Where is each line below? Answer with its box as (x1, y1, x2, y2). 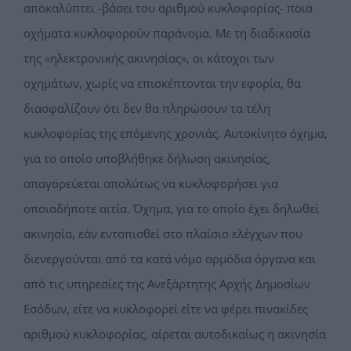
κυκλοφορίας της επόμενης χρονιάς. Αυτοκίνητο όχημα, (24, 125, 327, 142)
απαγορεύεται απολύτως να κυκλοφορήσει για (24, 175, 278, 192)
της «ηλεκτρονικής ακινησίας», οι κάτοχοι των (24, 50, 274, 67)
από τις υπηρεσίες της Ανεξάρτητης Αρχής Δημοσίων (24, 276, 310, 292)
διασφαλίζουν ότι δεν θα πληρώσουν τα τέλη (24, 100, 270, 117)
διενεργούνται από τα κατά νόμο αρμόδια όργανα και (24, 251, 316, 267)
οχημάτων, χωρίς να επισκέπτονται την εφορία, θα (24, 75, 301, 92)
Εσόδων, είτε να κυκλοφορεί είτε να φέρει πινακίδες (24, 301, 308, 317)
